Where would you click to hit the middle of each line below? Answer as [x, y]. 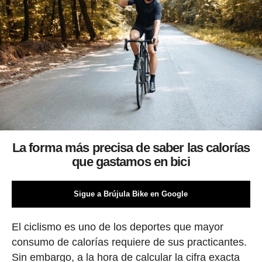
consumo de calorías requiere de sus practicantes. [129, 242]
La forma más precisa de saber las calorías [131, 148]
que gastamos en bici [131, 162]
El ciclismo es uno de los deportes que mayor [117, 227]
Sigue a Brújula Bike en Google [131, 194]
